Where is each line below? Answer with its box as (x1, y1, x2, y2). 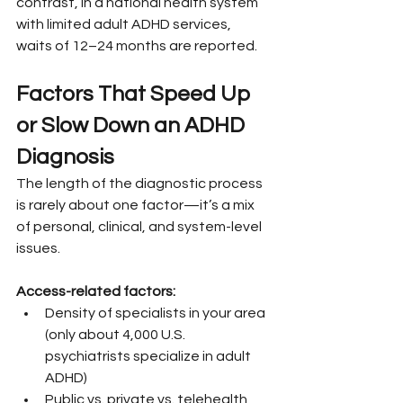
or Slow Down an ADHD (16, 113, 249, 137)
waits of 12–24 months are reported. (16, 38, 257, 53)
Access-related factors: (16, 283, 175, 299)
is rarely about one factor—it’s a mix (16, 197, 257, 212)
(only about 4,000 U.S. (45, 327, 188, 342)
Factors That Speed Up (16, 82, 255, 105)
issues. (16, 240, 60, 255)
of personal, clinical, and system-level (16, 219, 264, 234)
